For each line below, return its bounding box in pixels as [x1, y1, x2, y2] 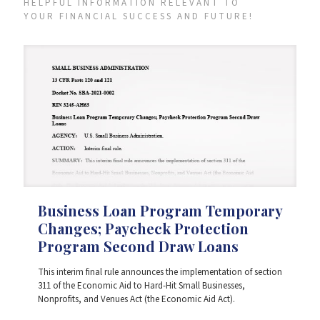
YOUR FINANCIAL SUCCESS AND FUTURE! [24, 10, 254, 23]
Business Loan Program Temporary [38, 201, 282, 221]
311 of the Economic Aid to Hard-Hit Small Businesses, [38, 279, 245, 293]
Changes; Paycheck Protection [38, 219, 249, 239]
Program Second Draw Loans [38, 236, 239, 256]
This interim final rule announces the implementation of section [38, 266, 282, 279]
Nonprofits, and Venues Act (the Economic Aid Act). [38, 293, 235, 306]
